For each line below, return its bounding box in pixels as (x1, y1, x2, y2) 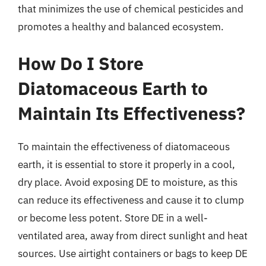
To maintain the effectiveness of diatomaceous (18, 140, 230, 153)
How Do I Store (18, 51, 144, 75)
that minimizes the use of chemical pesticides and (18, 2, 243, 15)
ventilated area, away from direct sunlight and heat (18, 229, 248, 242)
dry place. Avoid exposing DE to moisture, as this (18, 175, 237, 189)
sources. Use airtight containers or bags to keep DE (18, 246, 248, 260)
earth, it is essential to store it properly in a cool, (18, 157, 235, 171)
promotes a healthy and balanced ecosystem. (18, 20, 224, 33)
